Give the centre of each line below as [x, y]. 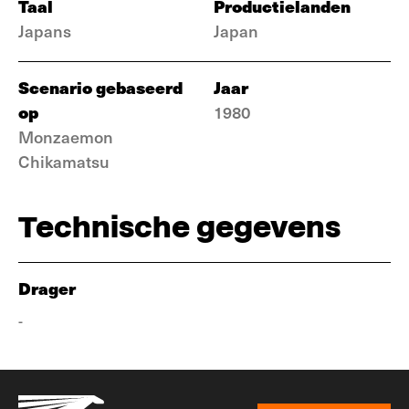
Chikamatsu [64, 161]
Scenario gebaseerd [100, 87]
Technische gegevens [179, 227]
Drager [47, 288]
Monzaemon [66, 136]
